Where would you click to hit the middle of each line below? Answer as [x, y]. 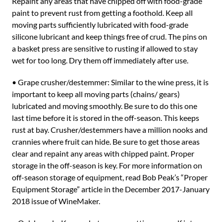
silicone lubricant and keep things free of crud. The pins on [110, 36]
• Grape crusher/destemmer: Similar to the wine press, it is [110, 82]
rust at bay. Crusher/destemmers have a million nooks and [110, 130]
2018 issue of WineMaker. [56, 201]
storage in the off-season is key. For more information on [107, 165]
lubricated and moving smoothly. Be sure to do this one [105, 106]
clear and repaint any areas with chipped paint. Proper [103, 153]
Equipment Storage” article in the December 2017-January [111, 189]
